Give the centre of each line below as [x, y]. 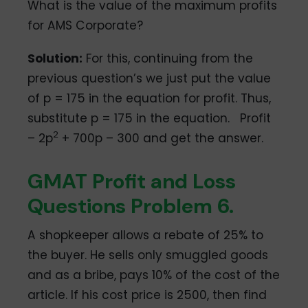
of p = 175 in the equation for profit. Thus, [150, 98]
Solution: [55, 58]
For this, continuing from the [168, 58]
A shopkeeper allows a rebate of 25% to [146, 235]
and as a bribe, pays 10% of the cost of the [154, 275]
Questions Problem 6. [131, 206]
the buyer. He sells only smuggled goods [148, 255]
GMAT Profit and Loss [132, 181]
